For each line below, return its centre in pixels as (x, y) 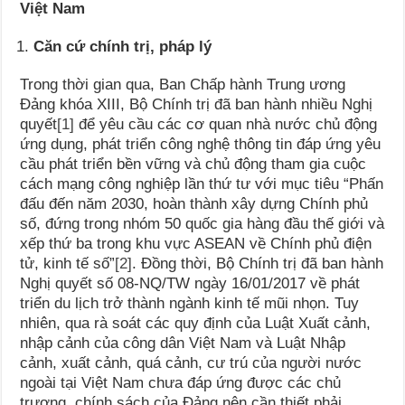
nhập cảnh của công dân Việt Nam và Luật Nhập (183, 343)
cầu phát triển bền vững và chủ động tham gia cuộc (193, 164)
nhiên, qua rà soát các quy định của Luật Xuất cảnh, (196, 323)
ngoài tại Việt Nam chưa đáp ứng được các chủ (181, 382)
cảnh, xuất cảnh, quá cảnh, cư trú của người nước (191, 363)
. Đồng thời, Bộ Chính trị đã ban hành (258, 263)
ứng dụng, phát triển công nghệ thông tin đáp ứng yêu (201, 144)
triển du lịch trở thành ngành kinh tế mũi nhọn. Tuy (190, 303)
